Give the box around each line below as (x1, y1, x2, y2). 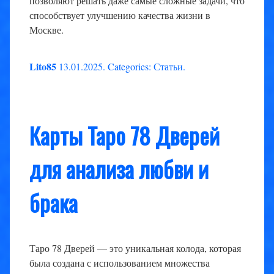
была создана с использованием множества (29, 256, 210, 269)
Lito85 (29, 59, 56, 74)
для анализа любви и (29, 152, 209, 187)
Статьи (154, 60, 183, 73)
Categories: (105, 60, 154, 73)
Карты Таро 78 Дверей (29, 119, 220, 153)
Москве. (29, 23, 64, 37)
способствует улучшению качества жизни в (29, 9, 210, 22)
